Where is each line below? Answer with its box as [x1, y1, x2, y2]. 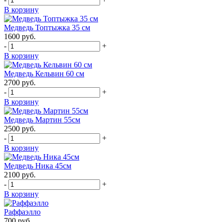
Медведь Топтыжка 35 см [4, 23, 90, 32]
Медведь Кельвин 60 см [4, 69, 84, 78]
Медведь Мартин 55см [4, 115, 80, 124]
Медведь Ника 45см [4, 162, 71, 170]
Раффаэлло [4, 208, 41, 217]
